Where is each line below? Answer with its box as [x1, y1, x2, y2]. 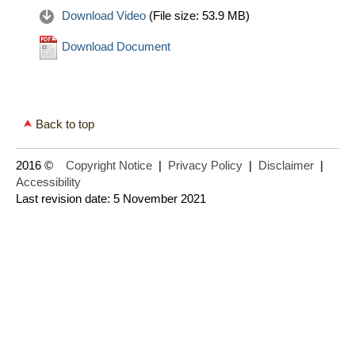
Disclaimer [258, 158, 314, 173]
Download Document [59, 40, 170, 53]
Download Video [59, 9, 149, 22]
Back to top [36, 117, 94, 132]
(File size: [149, 9, 202, 22]
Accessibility [16, 175, 81, 189]
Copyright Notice [66, 158, 152, 173]
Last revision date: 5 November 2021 [16, 192, 206, 206]
